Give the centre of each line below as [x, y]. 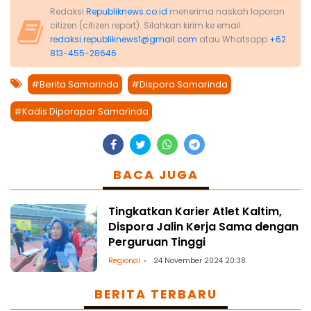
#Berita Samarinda [75, 85]
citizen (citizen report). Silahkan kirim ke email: [146, 26]
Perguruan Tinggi [157, 242]
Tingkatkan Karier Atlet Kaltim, [195, 211]
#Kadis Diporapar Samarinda [81, 112]
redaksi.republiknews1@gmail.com [124, 40]
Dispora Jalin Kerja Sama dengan [204, 226]
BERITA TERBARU [155, 295]
